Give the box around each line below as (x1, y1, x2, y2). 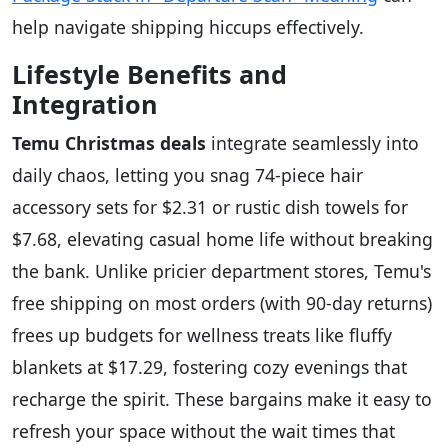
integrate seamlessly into (206, 131, 419, 156)
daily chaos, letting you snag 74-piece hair (12, 163, 363, 188)
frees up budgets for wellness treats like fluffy (12, 323, 392, 348)
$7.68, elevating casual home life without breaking (12, 227, 433, 252)
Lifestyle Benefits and (12, 57, 287, 92)
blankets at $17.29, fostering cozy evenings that (12, 355, 407, 380)
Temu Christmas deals (12, 131, 206, 156)
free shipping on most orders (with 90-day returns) (12, 291, 432, 316)
